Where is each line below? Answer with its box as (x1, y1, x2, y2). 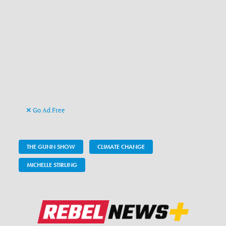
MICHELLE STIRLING (27, 161, 78, 169)
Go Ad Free (31, 106, 66, 115)
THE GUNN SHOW (27, 143, 76, 151)
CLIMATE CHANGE (97, 143, 145, 151)
